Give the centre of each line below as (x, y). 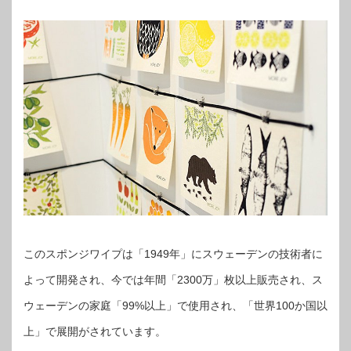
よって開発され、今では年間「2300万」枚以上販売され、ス (173, 280)
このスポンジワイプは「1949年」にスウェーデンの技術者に (173, 254)
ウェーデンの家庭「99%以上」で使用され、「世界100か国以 (175, 306)
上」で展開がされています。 (95, 332)
